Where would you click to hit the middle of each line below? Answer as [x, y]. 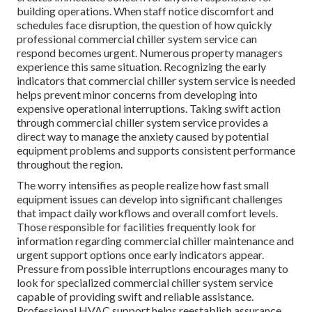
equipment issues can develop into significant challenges [150, 199]
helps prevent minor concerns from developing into [137, 95]
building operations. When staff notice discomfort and [145, 11]
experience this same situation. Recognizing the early [141, 67]
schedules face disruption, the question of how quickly [144, 25]
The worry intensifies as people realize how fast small [143, 185]
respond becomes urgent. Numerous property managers [150, 53]
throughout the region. [70, 164]
